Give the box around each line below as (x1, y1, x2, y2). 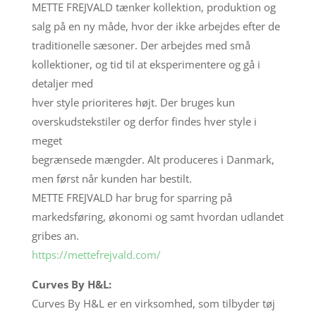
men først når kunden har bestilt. (31, 171, 192, 186)
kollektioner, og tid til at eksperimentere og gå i (31, 56, 260, 71)
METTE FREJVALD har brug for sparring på (31, 190, 232, 205)
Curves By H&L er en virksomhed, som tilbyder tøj (31, 296, 275, 310)
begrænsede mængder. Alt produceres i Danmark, (31, 152, 274, 166)
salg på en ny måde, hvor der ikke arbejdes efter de (31, 18, 280, 33)
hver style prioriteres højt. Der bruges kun (31, 95, 235, 109)
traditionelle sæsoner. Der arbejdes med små (31, 37, 250, 52)
